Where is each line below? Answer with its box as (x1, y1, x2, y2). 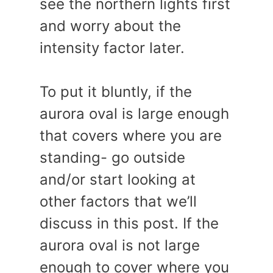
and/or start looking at (40, 171, 196, 188)
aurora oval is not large (40, 236, 200, 254)
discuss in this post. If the (40, 214, 219, 232)
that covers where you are (40, 127, 222, 144)
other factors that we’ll (40, 193, 197, 210)
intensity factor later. (40, 39, 185, 57)
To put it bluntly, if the (40, 83, 192, 101)
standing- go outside (40, 149, 185, 166)
